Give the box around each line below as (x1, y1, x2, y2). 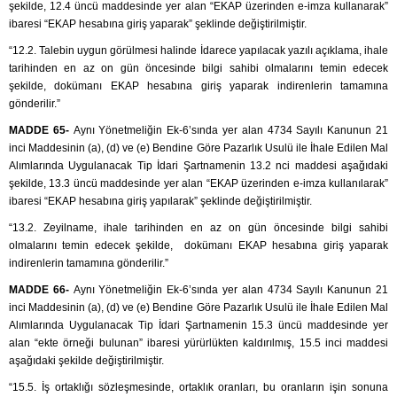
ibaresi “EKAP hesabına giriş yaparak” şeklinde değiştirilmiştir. (9, 18, 307, 31)
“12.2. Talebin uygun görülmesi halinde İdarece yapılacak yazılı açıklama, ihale (9, 44, 388, 58)
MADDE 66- (9, 284, 74, 297)
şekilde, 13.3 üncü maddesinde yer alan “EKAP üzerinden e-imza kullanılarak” (9, 177, 388, 191)
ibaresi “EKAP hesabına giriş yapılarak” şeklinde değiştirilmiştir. (9, 195, 312, 208)
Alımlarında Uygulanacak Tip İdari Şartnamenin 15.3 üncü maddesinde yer (9, 319, 388, 332)
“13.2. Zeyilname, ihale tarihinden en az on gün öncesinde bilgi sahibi (9, 222, 388, 235)
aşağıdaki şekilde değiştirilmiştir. (9, 354, 164, 368)
